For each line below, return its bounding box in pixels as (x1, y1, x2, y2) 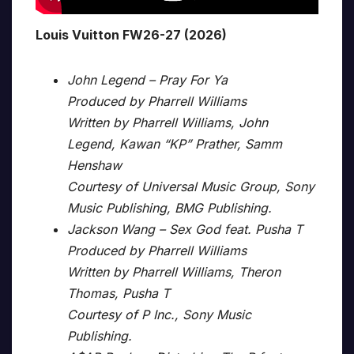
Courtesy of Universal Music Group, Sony (67, 179, 314, 195)
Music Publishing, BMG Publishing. (67, 200, 272, 217)
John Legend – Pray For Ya (67, 72, 228, 88)
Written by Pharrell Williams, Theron (67, 264, 281, 281)
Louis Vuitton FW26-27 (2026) (36, 27, 227, 43)
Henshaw (67, 157, 122, 174)
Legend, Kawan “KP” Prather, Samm (67, 136, 282, 153)
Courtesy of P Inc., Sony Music (67, 307, 251, 323)
